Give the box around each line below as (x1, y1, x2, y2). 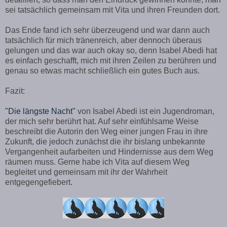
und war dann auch (139, 25, 210, 34)
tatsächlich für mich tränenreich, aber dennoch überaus (5, 35, 202, 45)
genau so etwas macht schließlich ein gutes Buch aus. (5, 66, 200, 75)
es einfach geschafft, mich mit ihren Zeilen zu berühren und (5, 56, 216, 65)
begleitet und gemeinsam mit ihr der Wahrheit (5, 167, 167, 176)
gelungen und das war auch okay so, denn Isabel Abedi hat (5, 46, 217, 55)
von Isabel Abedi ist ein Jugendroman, (75, 106, 214, 116)
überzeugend (91, 25, 139, 34)
